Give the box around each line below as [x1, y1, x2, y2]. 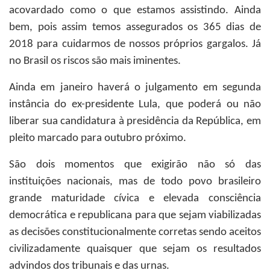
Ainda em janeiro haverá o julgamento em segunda [9, 82, 261, 93]
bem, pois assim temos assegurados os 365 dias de [9, 22, 261, 33]
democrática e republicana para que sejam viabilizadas [9, 210, 261, 221]
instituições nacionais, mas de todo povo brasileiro [9, 176, 261, 187]
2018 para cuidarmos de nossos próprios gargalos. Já [9, 39, 261, 50]
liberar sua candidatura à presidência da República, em [9, 116, 261, 127]
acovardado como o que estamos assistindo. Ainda [9, 5, 261, 16]
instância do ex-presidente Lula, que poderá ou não [9, 99, 261, 110]
